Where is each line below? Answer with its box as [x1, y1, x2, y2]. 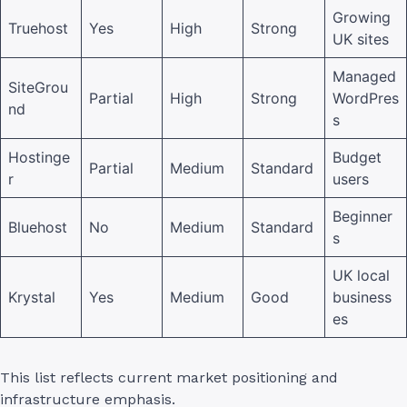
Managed [333, 66, 396, 85]
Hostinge [8, 147, 70, 166]
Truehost [8, 18, 68, 37]
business [333, 287, 392, 306]
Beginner [333, 206, 392, 225]
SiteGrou [8, 77, 68, 96]
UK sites [333, 29, 389, 48]
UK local [333, 265, 390, 284]
